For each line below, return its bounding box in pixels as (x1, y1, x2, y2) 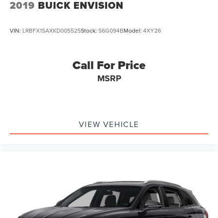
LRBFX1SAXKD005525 (22, 26, 81, 35)
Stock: (81, 26, 98, 35)
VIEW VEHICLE (78, 118, 140, 129)
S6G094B (98, 26, 124, 35)
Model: (124, 26, 143, 35)
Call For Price (73, 56, 145, 74)
